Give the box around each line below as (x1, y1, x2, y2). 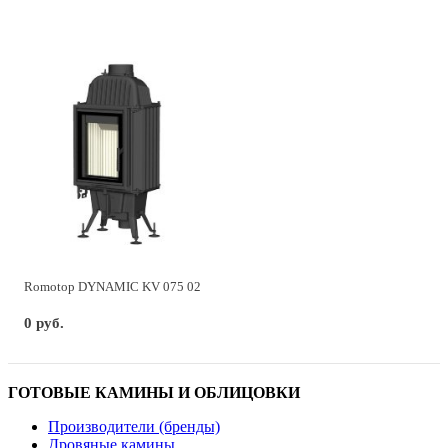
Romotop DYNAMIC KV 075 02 (24, 279, 201, 295)
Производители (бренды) (48, 418, 220, 436)
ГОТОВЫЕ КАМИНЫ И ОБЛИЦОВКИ (8, 384, 300, 402)
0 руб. (24, 315, 64, 332)
